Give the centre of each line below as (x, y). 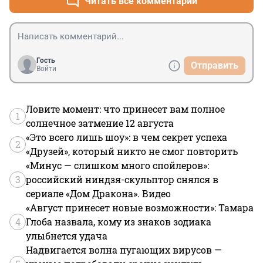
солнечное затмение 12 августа (100, 123)
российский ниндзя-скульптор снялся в (122, 179)
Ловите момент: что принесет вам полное (125, 109)
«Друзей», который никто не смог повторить (132, 151)
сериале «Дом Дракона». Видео (98, 193)
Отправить (215, 65)
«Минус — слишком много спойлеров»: (117, 165)
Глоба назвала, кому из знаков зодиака (119, 221)
